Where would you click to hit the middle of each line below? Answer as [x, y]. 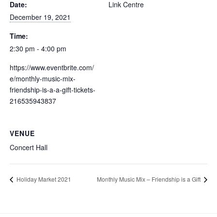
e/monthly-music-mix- [43, 78]
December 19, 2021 [40, 17]
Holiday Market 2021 [43, 179]
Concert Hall [29, 147]
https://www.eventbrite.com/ [52, 67]
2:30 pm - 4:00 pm [38, 48]
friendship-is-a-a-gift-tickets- [53, 89]
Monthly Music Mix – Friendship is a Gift [149, 179]
